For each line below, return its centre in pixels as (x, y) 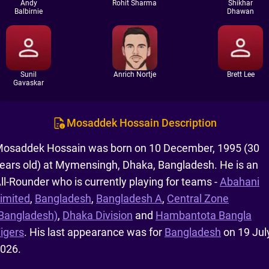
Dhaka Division (98, 215)
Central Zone (198, 198)
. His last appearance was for (94, 232)
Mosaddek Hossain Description (142, 123)
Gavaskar (29, 83)
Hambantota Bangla (204, 215)
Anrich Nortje (134, 74)
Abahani (240, 182)
